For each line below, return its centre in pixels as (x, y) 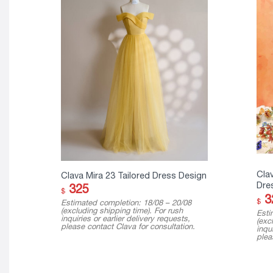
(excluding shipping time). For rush (122, 211)
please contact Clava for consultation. (128, 227)
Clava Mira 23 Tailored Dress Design (133, 175)
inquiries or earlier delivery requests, (125, 219)
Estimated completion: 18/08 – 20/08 (126, 203)
